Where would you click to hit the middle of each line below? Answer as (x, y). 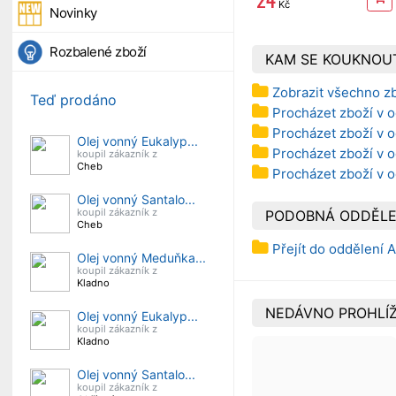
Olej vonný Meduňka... (141, 258)
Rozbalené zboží (98, 52)
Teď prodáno (73, 100)
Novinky (73, 13)
